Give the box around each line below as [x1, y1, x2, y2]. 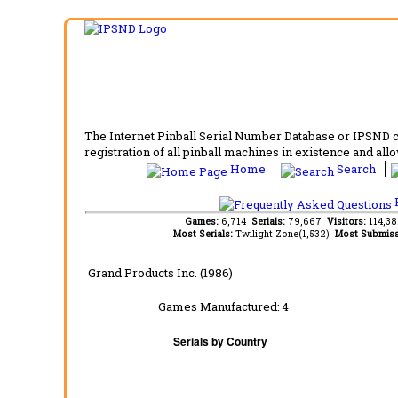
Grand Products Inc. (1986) [88, 264, 233, 281]
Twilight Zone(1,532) [235, 227, 335, 240]
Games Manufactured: [158, 298, 280, 314]
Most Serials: [172, 227, 235, 240]
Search [334, 160, 378, 177]
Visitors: [326, 214, 369, 227]
